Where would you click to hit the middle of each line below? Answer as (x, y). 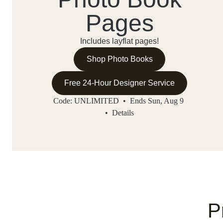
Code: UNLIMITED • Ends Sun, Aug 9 (119, 101)
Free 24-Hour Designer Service (119, 83)
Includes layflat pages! (119, 41)
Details (123, 113)
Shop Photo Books (119, 59)
